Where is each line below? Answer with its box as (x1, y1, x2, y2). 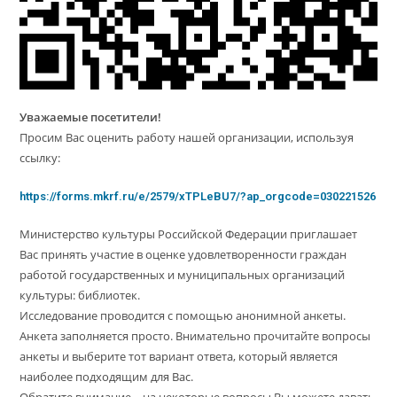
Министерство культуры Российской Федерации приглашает (19, 225, 358, 242)
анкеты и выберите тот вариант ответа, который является (19, 347, 339, 364)
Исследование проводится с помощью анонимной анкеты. (19, 307, 346, 323)
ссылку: (19, 149, 61, 166)
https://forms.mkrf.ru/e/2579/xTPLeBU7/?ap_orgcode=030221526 (19, 189, 377, 203)
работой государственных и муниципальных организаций (19, 266, 346, 283)
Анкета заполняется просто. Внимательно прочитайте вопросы (19, 327, 371, 344)
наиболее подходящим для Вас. (19, 368, 194, 385)
